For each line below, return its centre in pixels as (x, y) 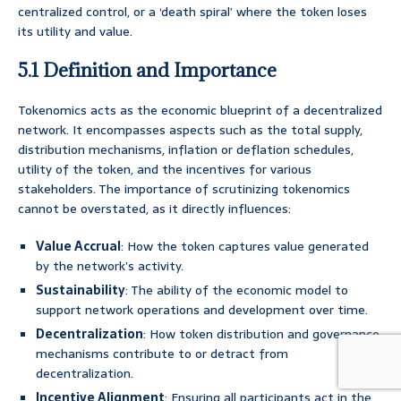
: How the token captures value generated (245, 247)
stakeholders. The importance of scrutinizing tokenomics (184, 189)
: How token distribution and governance (261, 334)
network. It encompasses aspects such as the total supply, (190, 130)
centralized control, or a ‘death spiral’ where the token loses (192, 12)
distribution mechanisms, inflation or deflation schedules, (186, 150)
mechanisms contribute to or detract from (162, 354)
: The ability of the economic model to (237, 290)
